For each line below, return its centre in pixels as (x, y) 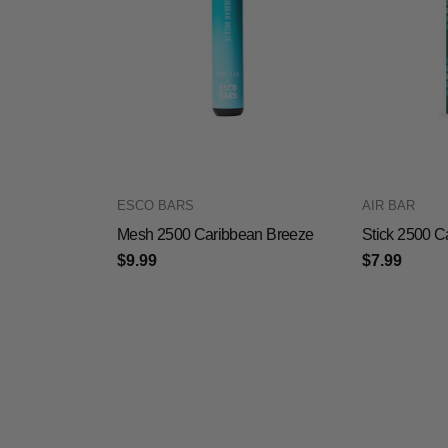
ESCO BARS (155, 205)
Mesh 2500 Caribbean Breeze (215, 234)
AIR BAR (388, 205)
